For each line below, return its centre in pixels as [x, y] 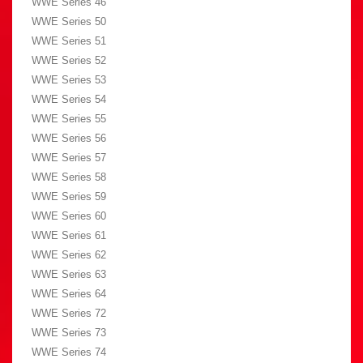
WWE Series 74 [69, 352]
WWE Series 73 [69, 333]
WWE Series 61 [69, 236]
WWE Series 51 [69, 41]
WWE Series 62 [69, 255]
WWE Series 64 [69, 294]
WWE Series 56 [69, 139]
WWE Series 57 [69, 158]
